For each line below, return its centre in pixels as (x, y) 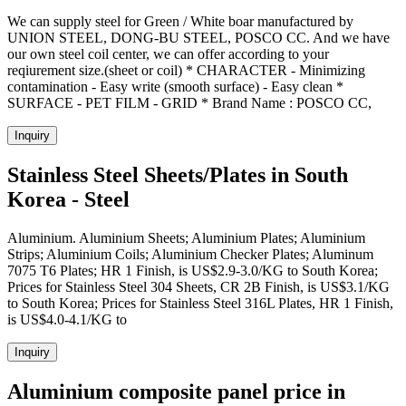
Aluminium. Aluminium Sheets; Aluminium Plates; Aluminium (186, 237)
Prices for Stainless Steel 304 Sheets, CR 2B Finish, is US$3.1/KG (198, 286)
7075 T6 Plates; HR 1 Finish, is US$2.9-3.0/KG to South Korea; (193, 270)
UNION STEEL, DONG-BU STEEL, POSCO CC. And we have (198, 38)
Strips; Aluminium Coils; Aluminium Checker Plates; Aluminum (190, 254)
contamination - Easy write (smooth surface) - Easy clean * (175, 87)
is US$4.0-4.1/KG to (67, 319)
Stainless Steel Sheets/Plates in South (178, 175)
